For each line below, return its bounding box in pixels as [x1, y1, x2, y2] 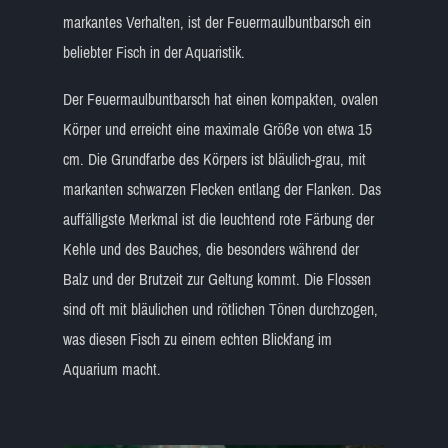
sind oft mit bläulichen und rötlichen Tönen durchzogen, [62, 294, 378, 324]
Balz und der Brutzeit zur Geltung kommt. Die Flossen [62, 264, 371, 294]
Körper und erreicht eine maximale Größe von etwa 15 [62, 114, 372, 144]
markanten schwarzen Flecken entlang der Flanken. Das [62, 174, 381, 204]
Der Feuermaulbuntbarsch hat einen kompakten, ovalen [62, 84, 378, 114]
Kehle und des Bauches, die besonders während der [62, 234, 359, 264]
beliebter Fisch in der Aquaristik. [62, 37, 245, 67]
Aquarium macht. [62, 354, 161, 384]
